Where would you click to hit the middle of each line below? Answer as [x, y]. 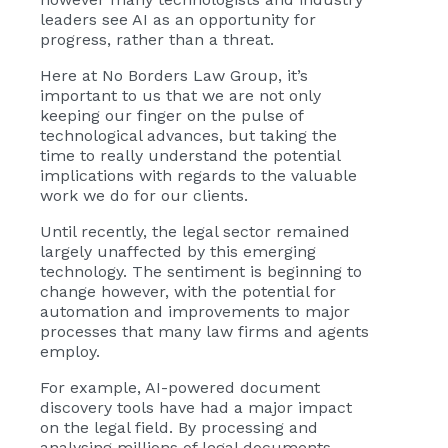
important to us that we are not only [180, 95]
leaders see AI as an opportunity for [178, 19]
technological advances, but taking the [188, 135]
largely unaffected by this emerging [178, 251]
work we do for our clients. [144, 195]
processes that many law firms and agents [204, 331]
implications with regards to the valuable [198, 175]
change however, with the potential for [188, 291]
